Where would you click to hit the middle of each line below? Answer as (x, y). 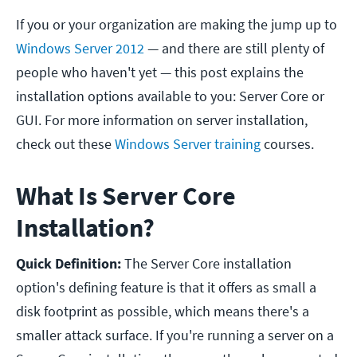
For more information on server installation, (176, 120)
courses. (289, 144)
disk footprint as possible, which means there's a (163, 312)
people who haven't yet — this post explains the (160, 73)
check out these (65, 144)
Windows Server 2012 (80, 49)
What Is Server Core (126, 196)
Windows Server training (188, 144)
